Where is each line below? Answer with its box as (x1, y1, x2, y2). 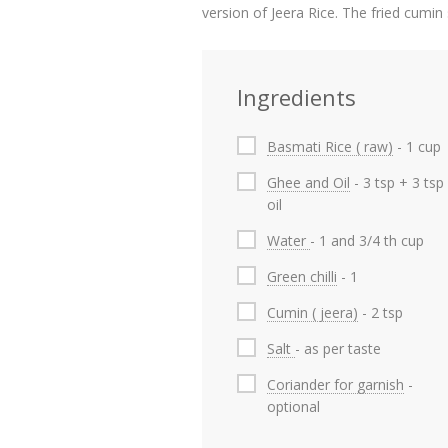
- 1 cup (393, 137, 441, 156)
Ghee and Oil (267, 173, 350, 192)
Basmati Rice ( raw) (267, 137, 393, 156)
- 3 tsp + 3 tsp (350, 173, 444, 192)
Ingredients (237, 82, 356, 112)
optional (267, 397, 320, 416)
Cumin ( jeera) (267, 303, 358, 322)
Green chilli (267, 267, 337, 286)
